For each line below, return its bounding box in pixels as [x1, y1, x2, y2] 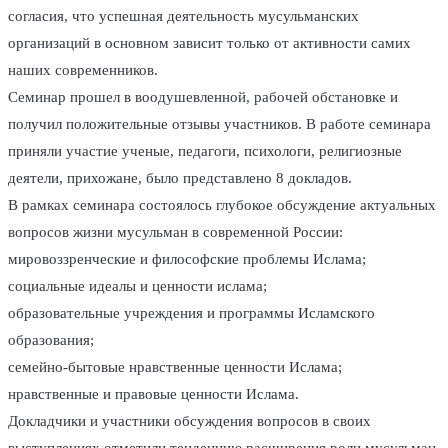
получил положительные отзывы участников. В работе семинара [8, 116, 431, 133]
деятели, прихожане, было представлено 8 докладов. [8, 170, 352, 187]
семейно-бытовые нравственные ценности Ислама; [8, 359, 342, 376]
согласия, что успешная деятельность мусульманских [8, 8, 359, 25]
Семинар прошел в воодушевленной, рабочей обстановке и [8, 89, 398, 106]
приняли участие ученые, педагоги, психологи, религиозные [8, 143, 402, 160]
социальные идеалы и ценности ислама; [8, 278, 267, 295]
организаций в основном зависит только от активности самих [8, 35, 411, 52]
